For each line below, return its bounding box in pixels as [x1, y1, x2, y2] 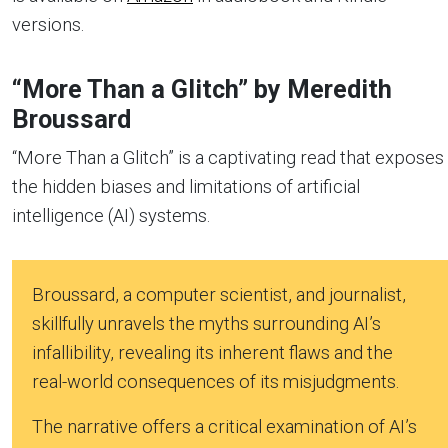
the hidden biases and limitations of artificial [12, 175, 360, 197]
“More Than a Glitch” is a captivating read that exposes [12, 146, 444, 168]
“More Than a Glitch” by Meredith [12, 74, 392, 104]
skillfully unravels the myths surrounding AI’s [32, 312, 381, 334]
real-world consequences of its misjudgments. [32, 370, 399, 392]
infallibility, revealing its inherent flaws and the [32, 341, 393, 363]
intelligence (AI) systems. [12, 204, 210, 226]
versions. [12, 13, 84, 35]
